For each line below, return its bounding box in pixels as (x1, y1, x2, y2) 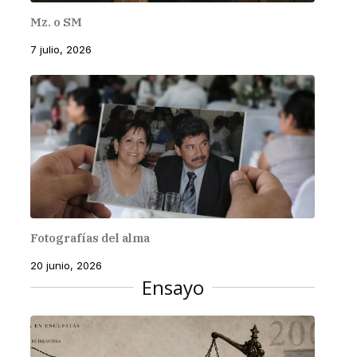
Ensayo (141, 274, 204, 301)
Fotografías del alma (29, 230, 150, 246)
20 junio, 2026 (29, 259, 102, 273)
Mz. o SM (29, 14, 82, 30)
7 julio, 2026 (29, 43, 92, 57)
